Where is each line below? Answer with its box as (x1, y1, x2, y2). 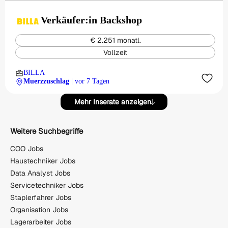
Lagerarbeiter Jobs (10, 217, 71, 226)
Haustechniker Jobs (10, 156, 75, 165)
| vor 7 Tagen (71, 77, 109, 85)
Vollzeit (103, 48, 127, 57)
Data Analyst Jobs (10, 168, 70, 178)
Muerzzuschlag (23, 77, 69, 85)
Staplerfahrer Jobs (10, 192, 71, 202)
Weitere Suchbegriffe (10, 126, 83, 136)
